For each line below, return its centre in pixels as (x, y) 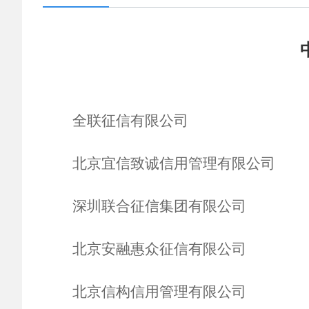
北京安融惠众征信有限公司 (159, 249)
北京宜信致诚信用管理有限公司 (173, 163)
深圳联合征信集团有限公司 (159, 206)
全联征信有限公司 (130, 121)
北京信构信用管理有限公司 (159, 292)
